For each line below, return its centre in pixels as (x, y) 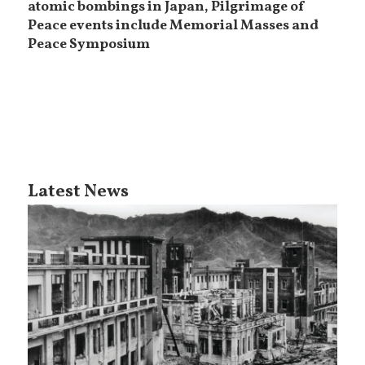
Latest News (79, 192)
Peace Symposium (89, 45)
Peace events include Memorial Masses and (174, 26)
